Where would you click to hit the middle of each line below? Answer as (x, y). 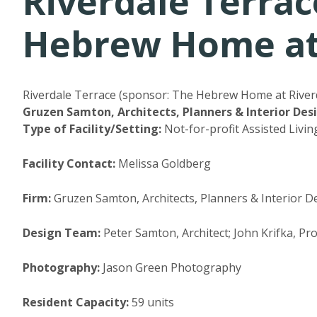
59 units (151, 302)
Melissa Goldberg (163, 163)
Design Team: (62, 233)
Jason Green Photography (171, 267)
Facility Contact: (69, 163)
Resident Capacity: (76, 302)
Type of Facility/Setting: (92, 129)
